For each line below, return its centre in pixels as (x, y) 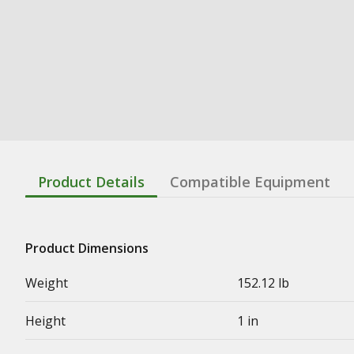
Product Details (91, 181)
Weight (47, 282)
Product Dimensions (87, 248)
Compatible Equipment (250, 181)
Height (45, 320)
